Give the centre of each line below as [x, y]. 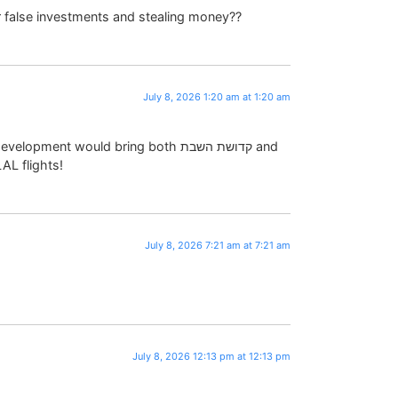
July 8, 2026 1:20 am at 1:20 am [217, 97]
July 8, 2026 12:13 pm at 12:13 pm [212, 356]
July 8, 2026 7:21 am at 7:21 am [218, 245]
